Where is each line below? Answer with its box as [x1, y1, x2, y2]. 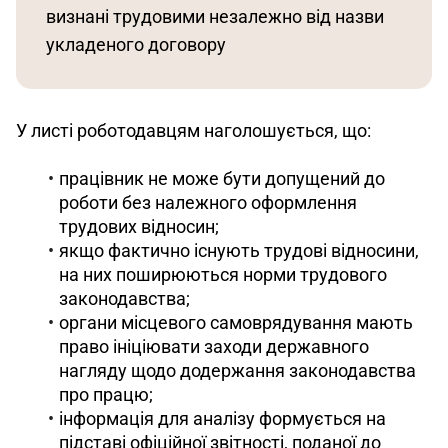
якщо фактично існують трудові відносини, [59, 239, 419, 261]
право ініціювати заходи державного [59, 335, 369, 357]
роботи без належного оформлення [59, 191, 357, 213]
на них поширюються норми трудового [59, 263, 387, 285]
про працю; [59, 383, 153, 405]
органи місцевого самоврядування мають [59, 311, 413, 333]
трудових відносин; [59, 215, 219, 237]
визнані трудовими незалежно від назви [46, 5, 388, 27]
